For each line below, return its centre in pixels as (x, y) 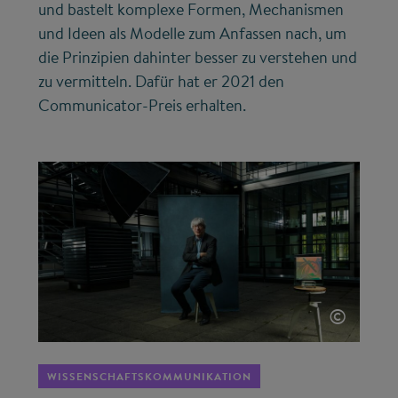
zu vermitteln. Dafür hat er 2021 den (162, 81)
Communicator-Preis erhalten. (143, 105)
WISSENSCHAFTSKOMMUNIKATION (150, 377)
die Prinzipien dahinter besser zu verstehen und (198, 57)
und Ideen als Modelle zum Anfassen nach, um (193, 33)
